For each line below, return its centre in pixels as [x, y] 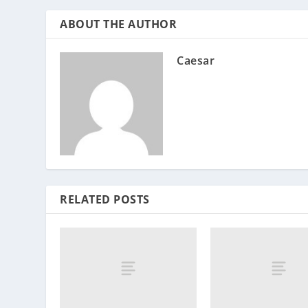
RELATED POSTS [105, 199]
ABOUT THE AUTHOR [119, 24]
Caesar [196, 60]
